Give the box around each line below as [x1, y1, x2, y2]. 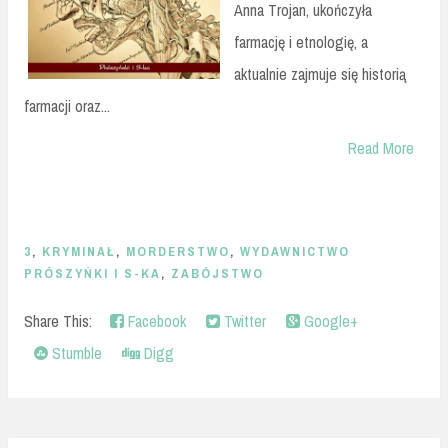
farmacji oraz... [24, 95, 110, 118]
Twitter [220, 309, 266, 332]
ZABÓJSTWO [171, 265, 264, 283]
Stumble [48, 341, 102, 364]
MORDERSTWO [126, 243, 230, 261]
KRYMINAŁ [42, 243, 116, 261]
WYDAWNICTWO [240, 243, 350, 261]
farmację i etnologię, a [234, 31, 368, 54]
